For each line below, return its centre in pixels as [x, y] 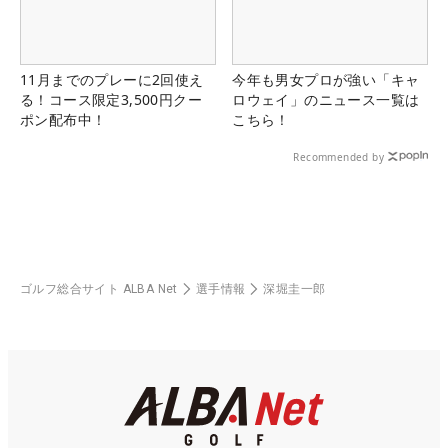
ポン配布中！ [63, 119]
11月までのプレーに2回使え [112, 79]
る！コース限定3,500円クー [111, 99]
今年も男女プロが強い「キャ [326, 79]
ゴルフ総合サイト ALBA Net [99, 288]
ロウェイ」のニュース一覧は [326, 99]
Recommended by [338, 156]
